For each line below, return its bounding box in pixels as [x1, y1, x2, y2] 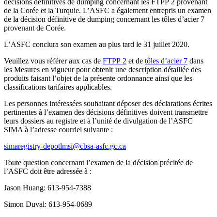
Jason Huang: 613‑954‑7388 [4, 184, 91, 192]
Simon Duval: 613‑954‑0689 [4, 200, 92, 209]
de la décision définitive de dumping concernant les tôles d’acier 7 [4, 15, 204, 24]
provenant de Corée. [4, 24, 66, 32]
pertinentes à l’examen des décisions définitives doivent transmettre [4, 108, 208, 117]
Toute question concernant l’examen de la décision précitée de [4, 158, 193, 167]
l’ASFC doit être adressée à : [4, 167, 92, 176]
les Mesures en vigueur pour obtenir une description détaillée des [4, 65, 201, 74]
